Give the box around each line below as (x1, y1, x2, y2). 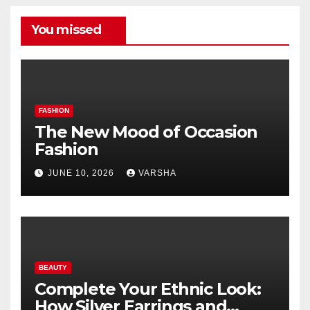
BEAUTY (39, 263, 67, 271)
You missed (31, 22, 101, 38)
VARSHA (138, 168, 176, 179)
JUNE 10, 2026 (48, 168, 117, 179)
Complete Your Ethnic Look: (35, 278, 261, 299)
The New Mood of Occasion (35, 121, 258, 142)
